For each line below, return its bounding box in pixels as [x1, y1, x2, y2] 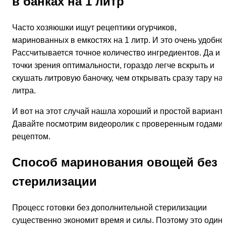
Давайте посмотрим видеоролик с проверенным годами [12, 120, 223, 129]
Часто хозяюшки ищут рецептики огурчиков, [12, 23, 177, 32]
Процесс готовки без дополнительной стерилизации [12, 203, 207, 212]
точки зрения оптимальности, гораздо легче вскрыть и [12, 61, 214, 70]
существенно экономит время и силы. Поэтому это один [12, 215, 222, 224]
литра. [12, 86, 36, 95]
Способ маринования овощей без [12, 155, 217, 169]
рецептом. [12, 132, 50, 141]
